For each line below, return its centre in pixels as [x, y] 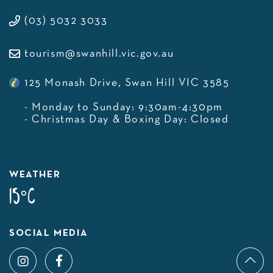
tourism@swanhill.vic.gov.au [99, 54]
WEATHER [35, 175]
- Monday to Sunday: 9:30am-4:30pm [124, 107]
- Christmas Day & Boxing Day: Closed [127, 119]
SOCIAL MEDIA [49, 233]
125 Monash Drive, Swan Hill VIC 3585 [127, 83]
